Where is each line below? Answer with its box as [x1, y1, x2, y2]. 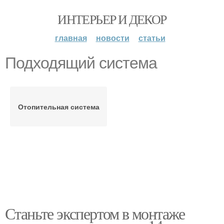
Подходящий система [5, 54, 157, 72]
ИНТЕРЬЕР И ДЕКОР [57, 10, 166, 27]
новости [95, 32, 129, 43]
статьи [138, 32, 165, 43]
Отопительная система [17, 101, 99, 111]
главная [54, 32, 87, 43]
